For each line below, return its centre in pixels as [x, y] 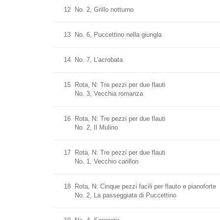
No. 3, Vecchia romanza [109, 94]
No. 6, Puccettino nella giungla [118, 35]
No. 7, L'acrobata [99, 60]
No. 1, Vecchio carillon [107, 161]
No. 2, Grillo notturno [104, 10]
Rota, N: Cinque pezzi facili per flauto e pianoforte [145, 186]
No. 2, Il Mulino [96, 127]
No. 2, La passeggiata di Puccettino [125, 195]
